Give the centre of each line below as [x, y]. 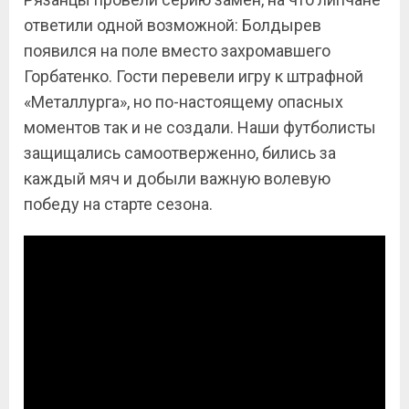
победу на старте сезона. [118, 204]
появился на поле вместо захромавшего [177, 51]
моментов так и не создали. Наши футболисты [200, 128]
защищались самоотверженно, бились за [180, 153]
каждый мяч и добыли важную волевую [177, 179]
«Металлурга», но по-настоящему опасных [184, 102]
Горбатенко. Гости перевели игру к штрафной [194, 77]
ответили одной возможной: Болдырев [173, 26]
